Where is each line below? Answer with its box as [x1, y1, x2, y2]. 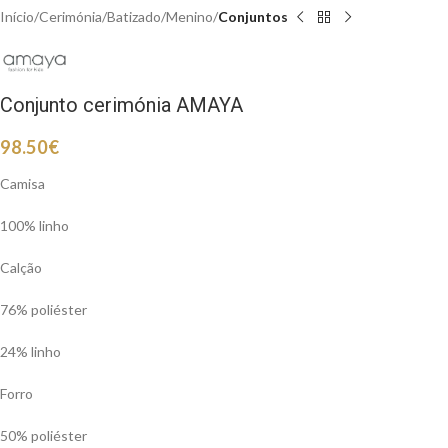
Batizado [107, 8, 161, 25]
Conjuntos [218, 8, 288, 25]
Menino [166, 8, 213, 25]
